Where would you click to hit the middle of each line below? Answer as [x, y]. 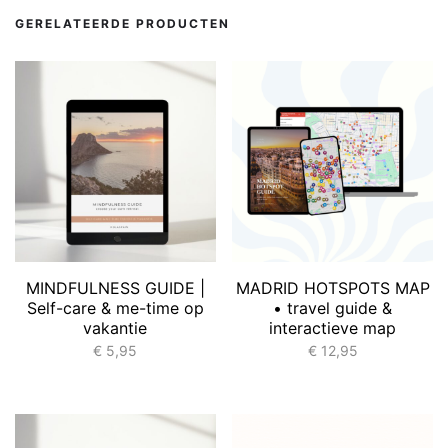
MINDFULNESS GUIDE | [115, 287]
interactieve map [333, 327]
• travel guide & [333, 307]
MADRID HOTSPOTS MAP [332, 287]
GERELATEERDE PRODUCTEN [122, 24]
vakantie [115, 327]
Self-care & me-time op [115, 307]
